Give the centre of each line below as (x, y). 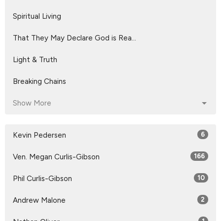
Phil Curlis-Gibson (42, 179)
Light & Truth (35, 60)
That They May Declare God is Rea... (74, 38)
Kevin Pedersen (39, 135)
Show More (32, 103)
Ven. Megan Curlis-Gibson (56, 157)
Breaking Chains (39, 82)
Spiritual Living (37, 17)
